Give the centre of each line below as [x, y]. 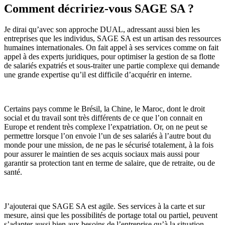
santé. [13, 172]
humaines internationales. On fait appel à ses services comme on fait [111, 48]
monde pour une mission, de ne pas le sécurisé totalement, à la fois [109, 145]
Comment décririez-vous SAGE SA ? [99, 8]
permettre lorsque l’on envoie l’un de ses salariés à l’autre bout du [107, 136]
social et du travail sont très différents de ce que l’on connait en [103, 118]
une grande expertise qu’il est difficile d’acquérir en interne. [98, 75]
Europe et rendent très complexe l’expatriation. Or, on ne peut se [106, 127]
